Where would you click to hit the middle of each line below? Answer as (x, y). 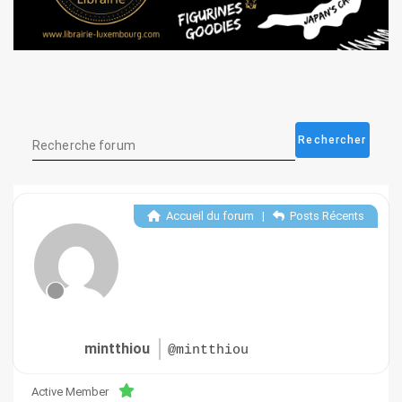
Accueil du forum (209, 216)
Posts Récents (326, 216)
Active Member (70, 392)
